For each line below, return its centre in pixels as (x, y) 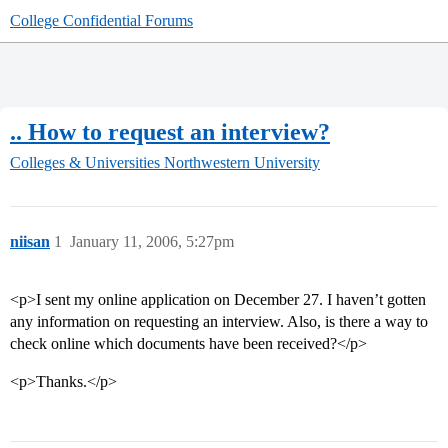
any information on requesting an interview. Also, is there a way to (219, 322)
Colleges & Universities (85, 163)
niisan (30, 242)
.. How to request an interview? (170, 131)
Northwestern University (242, 163)
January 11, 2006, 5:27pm (152, 242)
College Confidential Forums (101, 20)
